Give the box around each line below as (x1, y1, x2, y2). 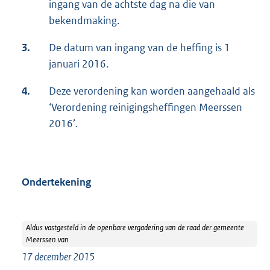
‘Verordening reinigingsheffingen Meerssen (49, 100, 242, 114)
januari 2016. (49, 57, 108, 71)
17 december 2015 (22, 250, 95, 264)
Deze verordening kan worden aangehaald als (49, 84, 255, 98)
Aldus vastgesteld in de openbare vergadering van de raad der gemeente (25, 222, 244, 233)
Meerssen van (25, 234, 69, 245)
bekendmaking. (49, 13, 119, 27)
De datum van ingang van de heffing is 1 (49, 40, 230, 54)
